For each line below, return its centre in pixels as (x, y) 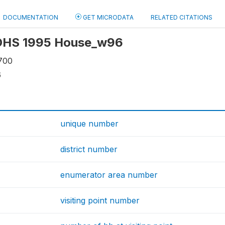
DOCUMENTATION (31, 17)
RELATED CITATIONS (182, 17)
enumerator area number (109, 175)
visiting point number (100, 200)
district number (89, 149)
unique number (90, 124)
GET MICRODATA (107, 17)
